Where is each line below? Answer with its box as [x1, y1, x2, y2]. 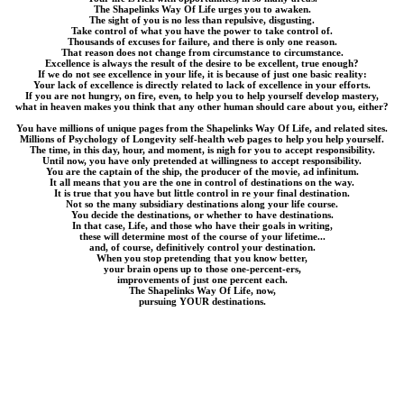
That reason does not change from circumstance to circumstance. [60, 47, 344, 59]
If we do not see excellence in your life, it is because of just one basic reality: [37, 69, 367, 80]
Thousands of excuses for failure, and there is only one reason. [67, 36, 337, 48]
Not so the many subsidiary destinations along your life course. [66, 198, 338, 210]
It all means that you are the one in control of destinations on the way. [50, 177, 354, 188]
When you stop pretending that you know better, [96, 252, 308, 264]
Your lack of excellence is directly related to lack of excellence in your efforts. [33, 79, 371, 91]
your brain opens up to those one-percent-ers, [103, 263, 301, 275]
